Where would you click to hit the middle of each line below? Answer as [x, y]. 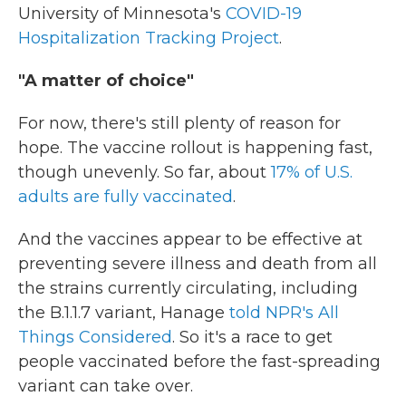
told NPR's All [284, 313]
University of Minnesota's [122, 14]
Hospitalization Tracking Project [149, 38]
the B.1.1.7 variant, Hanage [124, 313]
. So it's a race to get [252, 337]
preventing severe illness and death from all [198, 264]
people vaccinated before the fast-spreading [199, 362]
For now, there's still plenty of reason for [179, 123]
